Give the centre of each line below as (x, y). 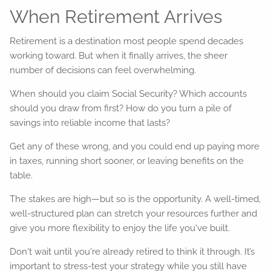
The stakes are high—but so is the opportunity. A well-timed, (135, 199)
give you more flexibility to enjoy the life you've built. (120, 228)
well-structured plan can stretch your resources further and (134, 214)
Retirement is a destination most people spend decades (127, 41)
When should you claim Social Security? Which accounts (129, 94)
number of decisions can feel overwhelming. (103, 70)
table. (21, 175)
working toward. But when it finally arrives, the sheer (119, 56)
